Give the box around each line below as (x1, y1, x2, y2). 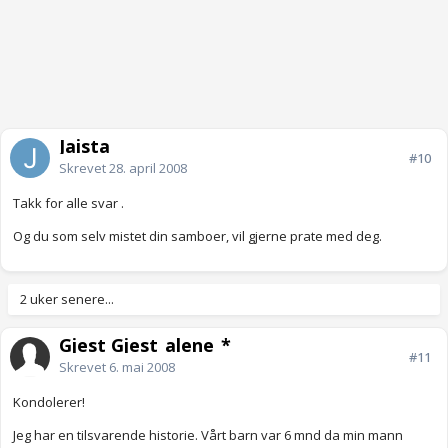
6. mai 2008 (109, 358, 175, 377)
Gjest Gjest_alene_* (59, 333, 231, 358)
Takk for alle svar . (13, 194, 124, 213)
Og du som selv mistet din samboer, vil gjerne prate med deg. (13, 227, 382, 246)
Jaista (59, 134, 110, 159)
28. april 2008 (109, 159, 187, 178)
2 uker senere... (20, 290, 114, 309)
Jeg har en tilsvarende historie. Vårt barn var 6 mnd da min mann (13, 426, 403, 445)
